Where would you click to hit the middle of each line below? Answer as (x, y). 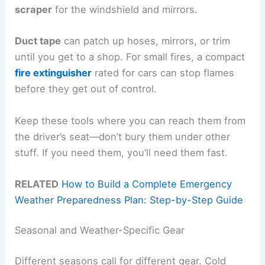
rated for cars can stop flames (163, 73)
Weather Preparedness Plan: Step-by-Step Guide (129, 200)
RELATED (37, 184)
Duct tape (38, 41)
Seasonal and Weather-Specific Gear (100, 230)
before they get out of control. (86, 89)
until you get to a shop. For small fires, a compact (130, 57)
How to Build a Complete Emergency (147, 184)
